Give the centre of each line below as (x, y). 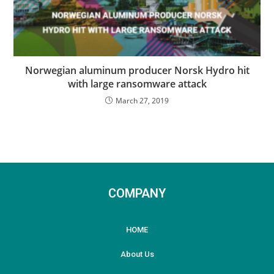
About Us (137, 254)
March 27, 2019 (142, 101)
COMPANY (137, 194)
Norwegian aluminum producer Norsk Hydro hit (137, 71)
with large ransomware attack (137, 84)
